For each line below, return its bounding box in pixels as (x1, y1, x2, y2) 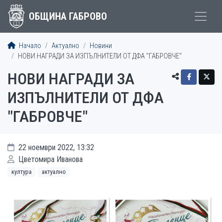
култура (11, 168, 32, 175)
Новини (90, 42, 112, 50)
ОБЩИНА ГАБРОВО (28, 10, 107, 22)
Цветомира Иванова (16, 155, 83, 164)
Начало (17, 42, 41, 50)
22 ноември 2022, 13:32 (16, 143, 94, 152)
